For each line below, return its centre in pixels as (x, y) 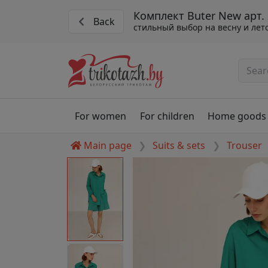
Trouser (244, 146)
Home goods (237, 116)
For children (167, 116)
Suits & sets (179, 146)
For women (101, 116)
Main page (108, 146)
